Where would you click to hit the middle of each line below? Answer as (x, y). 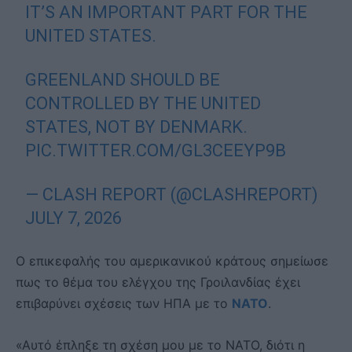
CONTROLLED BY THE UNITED (143, 104)
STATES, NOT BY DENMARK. (137, 127)
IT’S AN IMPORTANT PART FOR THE (167, 13)
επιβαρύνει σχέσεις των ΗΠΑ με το (124, 304)
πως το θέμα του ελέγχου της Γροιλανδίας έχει (158, 282)
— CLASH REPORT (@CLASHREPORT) (172, 195)
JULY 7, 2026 (74, 218)
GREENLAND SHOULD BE (123, 80)
